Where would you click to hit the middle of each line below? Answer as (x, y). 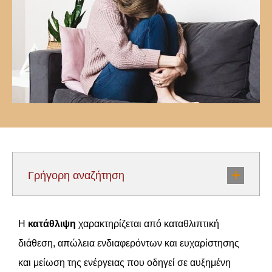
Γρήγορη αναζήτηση (76, 175)
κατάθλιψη (52, 224)
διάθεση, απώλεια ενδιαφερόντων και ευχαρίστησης (129, 243)
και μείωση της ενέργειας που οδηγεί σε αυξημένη (124, 263)
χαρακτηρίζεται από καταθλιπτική (148, 224)
